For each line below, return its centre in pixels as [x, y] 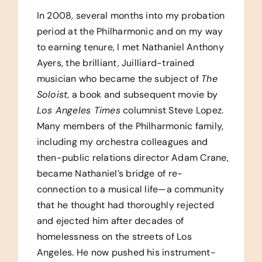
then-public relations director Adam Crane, [132, 157]
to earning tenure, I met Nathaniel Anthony [130, 47]
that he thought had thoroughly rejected [125, 205]
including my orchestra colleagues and [122, 142]
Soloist [52, 94]
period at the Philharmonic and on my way [130, 31]
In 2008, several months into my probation [131, 15]
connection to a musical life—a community [130, 189]
